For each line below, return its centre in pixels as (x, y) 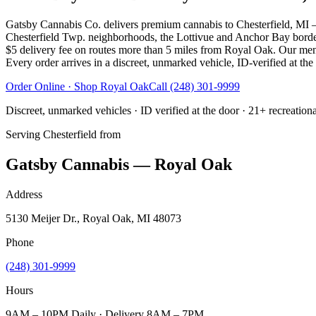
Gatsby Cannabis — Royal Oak (119, 164)
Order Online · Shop (53, 86)
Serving (24, 134)
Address (24, 194)
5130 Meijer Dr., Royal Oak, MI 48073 (93, 218)
